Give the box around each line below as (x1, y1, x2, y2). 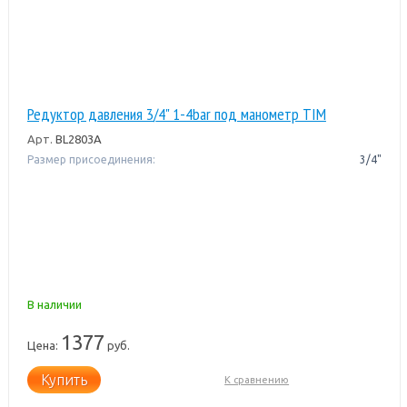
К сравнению (224, 373, 290, 385)
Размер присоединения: (26, 153, 155, 165)
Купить (40, 371, 87, 388)
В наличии (26, 297, 82, 311)
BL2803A (52, 132, 102, 145)
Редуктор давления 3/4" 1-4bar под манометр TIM (26, 103, 326, 124)
